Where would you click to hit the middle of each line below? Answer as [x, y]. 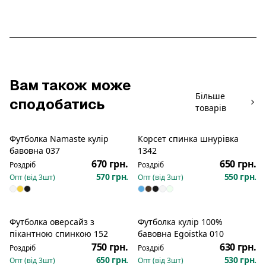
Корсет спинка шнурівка [188, 138]
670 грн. [110, 164]
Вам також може [70, 85]
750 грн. [110, 247]
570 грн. [112, 176]
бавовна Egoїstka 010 [181, 233]
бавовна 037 [35, 150]
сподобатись [57, 104]
